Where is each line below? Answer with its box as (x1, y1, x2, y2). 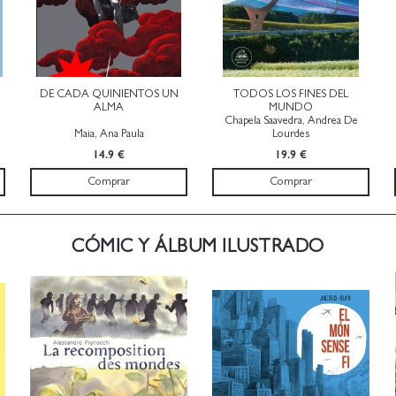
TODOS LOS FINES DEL (233, 88, 348, 100)
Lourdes (272, 127, 309, 140)
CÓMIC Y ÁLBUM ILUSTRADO (72, 236, 324, 255)
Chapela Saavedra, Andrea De (224, 114, 358, 126)
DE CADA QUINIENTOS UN (39, 88, 179, 100)
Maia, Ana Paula (73, 127, 144, 140)
